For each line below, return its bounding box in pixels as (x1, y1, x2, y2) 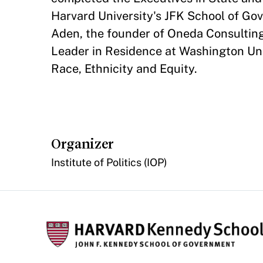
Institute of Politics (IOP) (51, 156, 168, 168)
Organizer (51, 136, 114, 151)
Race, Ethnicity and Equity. (51, 62, 198, 76)
